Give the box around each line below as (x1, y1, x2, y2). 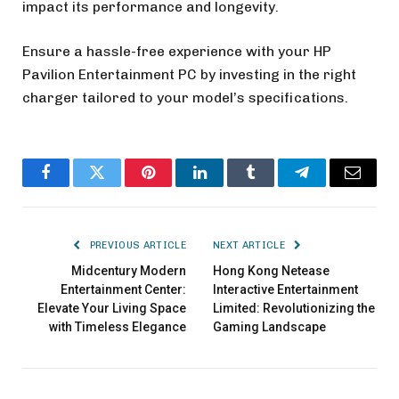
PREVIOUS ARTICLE (86, 239, 186, 251)
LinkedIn (198, 177, 257, 194)
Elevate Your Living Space (37, 300, 186, 315)
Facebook (45, 177, 108, 194)
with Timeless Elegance (49, 319, 186, 334)
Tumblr (248, 177, 297, 194)
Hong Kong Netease (213, 263, 330, 278)
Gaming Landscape (213, 319, 326, 334)
